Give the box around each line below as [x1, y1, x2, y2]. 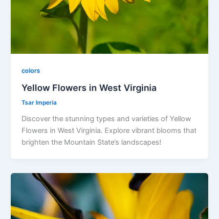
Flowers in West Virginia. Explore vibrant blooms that [22, 126, 197, 135]
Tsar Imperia [22, 99, 57, 106]
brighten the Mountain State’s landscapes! [22, 137, 162, 147]
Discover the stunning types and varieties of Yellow [22, 114, 192, 123]
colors [22, 67, 41, 75]
